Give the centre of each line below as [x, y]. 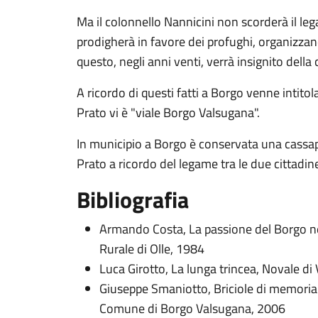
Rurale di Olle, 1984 [152, 249]
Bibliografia [133, 199]
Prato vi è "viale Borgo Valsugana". [168, 113]
